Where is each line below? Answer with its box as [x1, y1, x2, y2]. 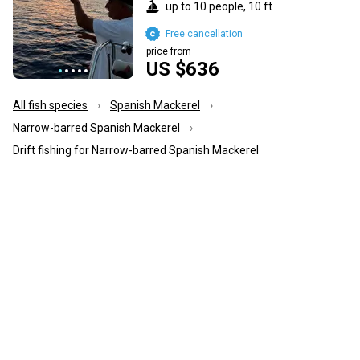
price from [146, 45, 191, 57]
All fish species [13, 98, 88, 112]
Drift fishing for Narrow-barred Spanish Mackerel [13, 143, 259, 157]
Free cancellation [166, 27, 243, 39]
